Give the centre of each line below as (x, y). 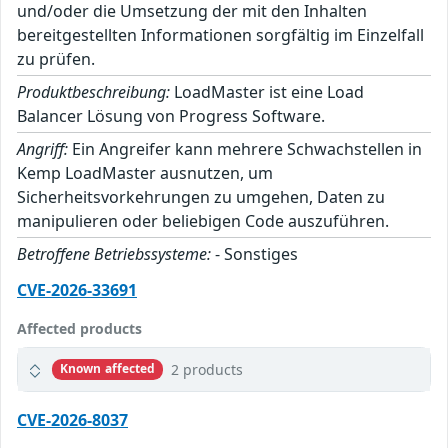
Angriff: (42, 148)
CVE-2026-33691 (77, 289)
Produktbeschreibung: (93, 91)
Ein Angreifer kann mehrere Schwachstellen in (245, 148)
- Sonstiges (254, 253)
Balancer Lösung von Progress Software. (171, 115)
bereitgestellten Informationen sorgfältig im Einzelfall (220, 34)
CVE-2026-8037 (72, 419)
